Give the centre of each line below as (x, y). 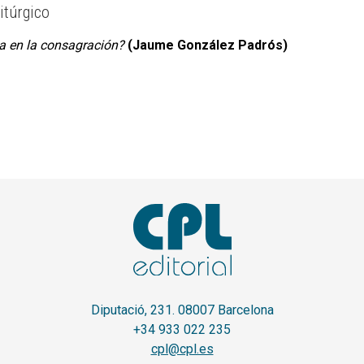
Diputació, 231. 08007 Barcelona (182, 310)
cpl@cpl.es (182, 349)
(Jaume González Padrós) (207, 45)
